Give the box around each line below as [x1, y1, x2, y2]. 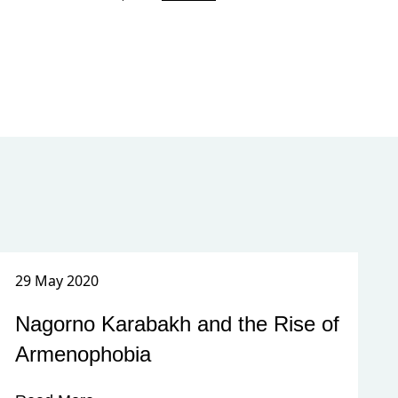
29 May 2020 [14, 271, 99, 291]
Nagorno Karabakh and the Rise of [14, 312, 339, 336]
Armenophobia [14, 342, 151, 366]
